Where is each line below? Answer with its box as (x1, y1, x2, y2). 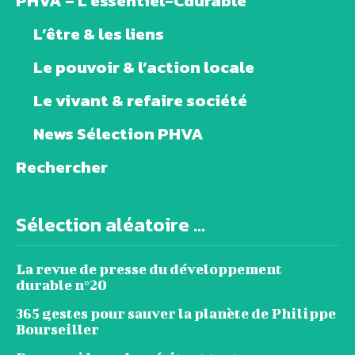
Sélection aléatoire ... (16, 211, 205, 239)
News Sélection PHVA (33, 121, 204, 147)
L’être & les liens (33, 21, 164, 47)
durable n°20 (16, 277, 107, 294)
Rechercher (16, 155, 108, 180)
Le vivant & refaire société (33, 88, 247, 113)
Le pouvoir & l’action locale (33, 55, 254, 80)
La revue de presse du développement (16, 261, 282, 278)
